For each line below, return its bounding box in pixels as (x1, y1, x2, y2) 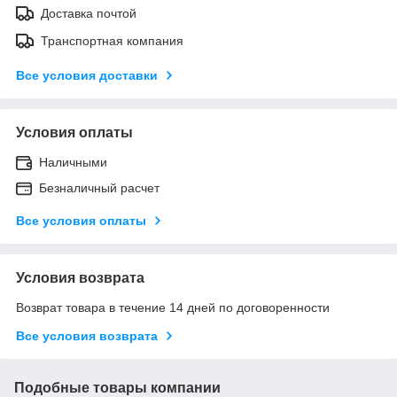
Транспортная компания (41, 33, 183, 48)
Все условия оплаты (16, 213, 146, 228)
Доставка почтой (41, 5, 136, 20)
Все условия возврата (16, 328, 158, 343)
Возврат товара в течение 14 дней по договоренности (16, 300, 330, 315)
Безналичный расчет (39, 180, 160, 195)
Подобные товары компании (14, 379, 221, 395)
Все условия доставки (16, 67, 158, 82)
